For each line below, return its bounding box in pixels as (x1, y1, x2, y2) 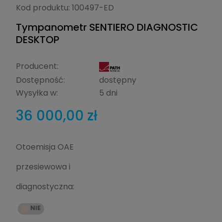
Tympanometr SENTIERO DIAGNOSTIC (16, 20, 198, 34)
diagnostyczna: (16, 180, 74, 192)
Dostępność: (16, 74, 65, 86)
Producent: (16, 60, 58, 72)
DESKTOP (16, 32, 59, 47)
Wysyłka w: (16, 87, 58, 99)
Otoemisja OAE (16, 141, 74, 153)
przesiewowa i (16, 161, 70, 172)
